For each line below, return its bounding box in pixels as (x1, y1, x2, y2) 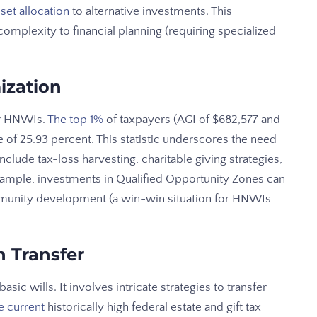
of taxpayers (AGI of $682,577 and (103, 113, 280, 127)
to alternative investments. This (69, 5, 232, 18)
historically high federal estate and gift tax (45, 301, 261, 314)
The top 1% (47, 113, 103, 127)
